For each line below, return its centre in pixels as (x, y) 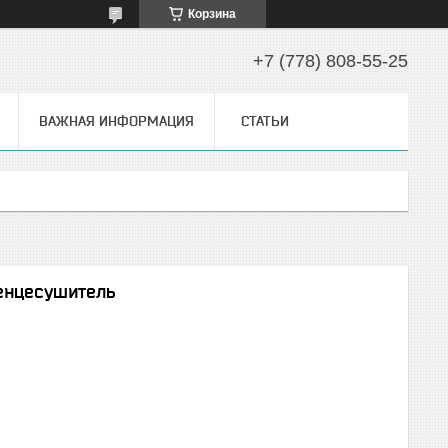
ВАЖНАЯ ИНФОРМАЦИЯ (116, 121)
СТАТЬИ (265, 121)
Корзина (212, 14)
